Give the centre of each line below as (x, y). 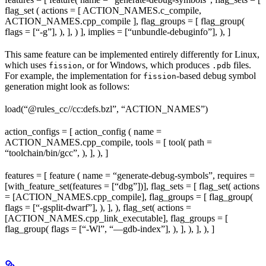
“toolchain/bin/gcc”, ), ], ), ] (56, 153)
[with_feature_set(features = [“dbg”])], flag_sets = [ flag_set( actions (132, 186)
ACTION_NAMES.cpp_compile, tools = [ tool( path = (108, 142)
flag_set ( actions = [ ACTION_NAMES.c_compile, (103, 10)
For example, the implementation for (74, 75)
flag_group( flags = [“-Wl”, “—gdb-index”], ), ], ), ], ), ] (110, 229)
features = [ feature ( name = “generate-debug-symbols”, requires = (130, 175)
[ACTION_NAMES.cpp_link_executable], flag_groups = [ (116, 218)
